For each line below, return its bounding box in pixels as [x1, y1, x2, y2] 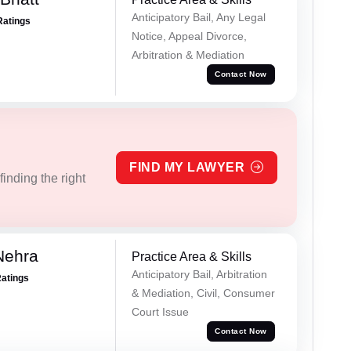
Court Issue [131, 305, 189, 318]
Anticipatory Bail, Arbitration [131, 267, 267, 280]
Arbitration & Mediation [131, 49, 244, 62]
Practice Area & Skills [131, 249, 251, 263]
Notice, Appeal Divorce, [131, 30, 247, 43]
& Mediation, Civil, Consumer [131, 286, 275, 299]
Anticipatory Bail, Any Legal [131, 11, 266, 24]
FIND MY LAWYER [129, 160, 245, 174]
